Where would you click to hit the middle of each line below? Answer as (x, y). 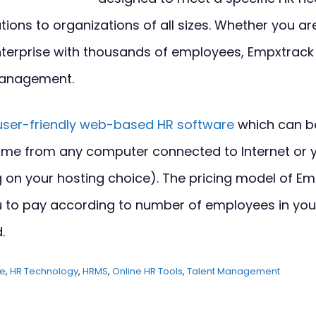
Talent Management (233, 271)
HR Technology (44, 271)
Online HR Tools (147, 271)
